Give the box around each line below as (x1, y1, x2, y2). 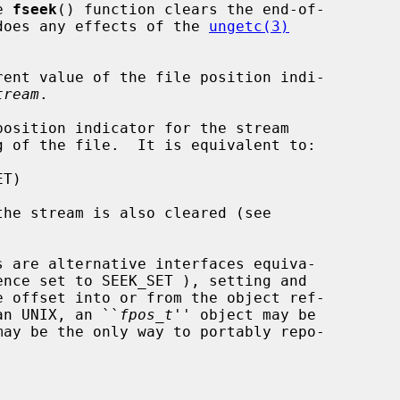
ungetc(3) (209, 17, 289, 35)
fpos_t (120, 305, 173, 323)
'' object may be (173, 305, 316, 323)
